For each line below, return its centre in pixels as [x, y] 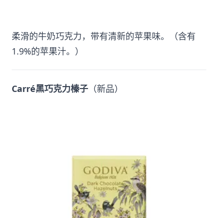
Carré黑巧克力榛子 [50, 88]
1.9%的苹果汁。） [48, 51]
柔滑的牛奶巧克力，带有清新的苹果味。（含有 [104, 36]
